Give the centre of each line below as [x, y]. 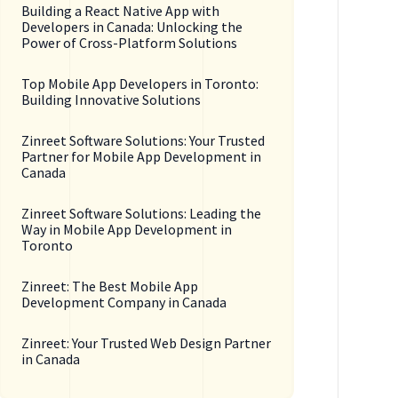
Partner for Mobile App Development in [142, 157]
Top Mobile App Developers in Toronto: [140, 84]
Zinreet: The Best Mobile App [110, 287]
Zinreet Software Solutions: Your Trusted [143, 141]
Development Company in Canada [124, 302]
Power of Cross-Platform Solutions [130, 43]
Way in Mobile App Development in [127, 230]
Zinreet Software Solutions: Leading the [142, 214]
